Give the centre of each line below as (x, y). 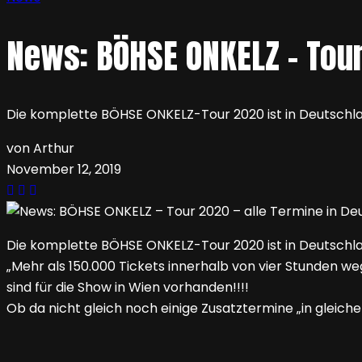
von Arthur (40, 149)
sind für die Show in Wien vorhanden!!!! (128, 288)
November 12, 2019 (64, 170)
